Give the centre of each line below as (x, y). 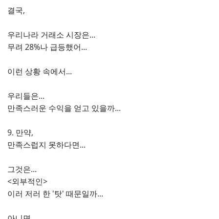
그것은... (22, 169)
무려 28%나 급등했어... (47, 47)
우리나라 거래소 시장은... (51, 35)
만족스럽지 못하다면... (46, 145)
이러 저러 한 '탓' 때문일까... (55, 194)
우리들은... (26, 96)
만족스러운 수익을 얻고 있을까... (64, 108)
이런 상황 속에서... (40, 71)
